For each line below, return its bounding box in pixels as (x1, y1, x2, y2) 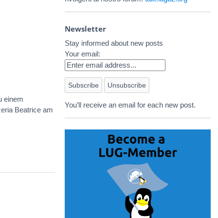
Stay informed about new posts (65, 38, 163, 47)
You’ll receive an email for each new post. (65, 101, 196, 109)
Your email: (65, 49, 100, 58)
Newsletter (65, 23, 106, 34)
